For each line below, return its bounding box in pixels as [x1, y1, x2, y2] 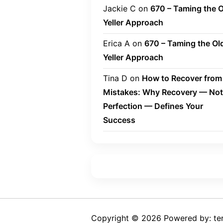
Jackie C [103, 3, 136, 13]
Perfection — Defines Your [103, 101, 203, 111]
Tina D [103, 73, 127, 83]
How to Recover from [142, 73, 222, 83]
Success [103, 114, 135, 125]
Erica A [103, 38, 130, 48]
